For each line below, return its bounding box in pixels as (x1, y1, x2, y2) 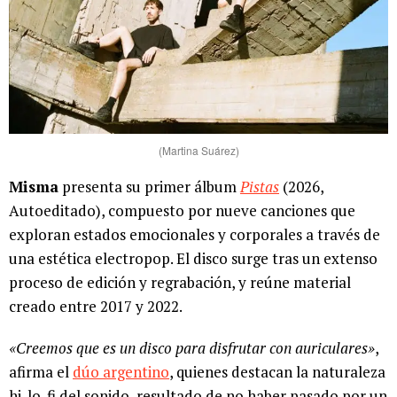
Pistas (240, 176, 279, 198)
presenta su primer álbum (58, 176, 240, 198)
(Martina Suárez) (158, 143, 239, 159)
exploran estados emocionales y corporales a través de (9, 224, 380, 245)
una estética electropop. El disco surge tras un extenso (9, 248, 378, 269)
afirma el (9, 362, 73, 383)
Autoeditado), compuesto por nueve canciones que (9, 200, 355, 222)
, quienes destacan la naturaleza (169, 362, 385, 383)
